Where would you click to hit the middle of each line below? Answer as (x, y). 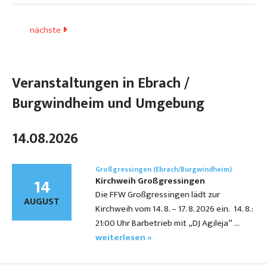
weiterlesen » (124, 238)
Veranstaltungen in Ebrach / (101, 84)
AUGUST (42, 202)
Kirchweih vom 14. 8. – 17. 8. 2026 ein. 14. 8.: (174, 209)
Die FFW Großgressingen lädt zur (158, 195)
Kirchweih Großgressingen (150, 181)
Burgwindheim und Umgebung (108, 104)
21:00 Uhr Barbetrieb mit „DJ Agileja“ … (167, 223)
